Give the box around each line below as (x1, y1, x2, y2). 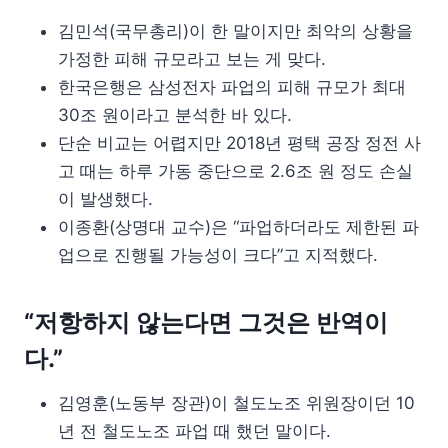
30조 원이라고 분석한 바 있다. (58, 104, 292, 125)
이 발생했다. (58, 188, 153, 209)
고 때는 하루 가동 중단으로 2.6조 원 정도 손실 (58, 160, 413, 181)
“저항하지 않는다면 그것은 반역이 (24, 307, 388, 337)
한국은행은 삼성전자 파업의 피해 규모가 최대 (58, 76, 406, 97)
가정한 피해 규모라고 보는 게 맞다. (58, 48, 326, 69)
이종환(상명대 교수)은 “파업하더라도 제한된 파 (58, 216, 419, 237)
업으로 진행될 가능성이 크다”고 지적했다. (58, 244, 378, 265)
